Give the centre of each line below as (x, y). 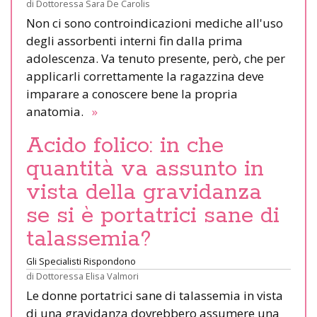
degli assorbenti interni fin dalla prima (134, 41)
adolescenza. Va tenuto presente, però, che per (156, 59)
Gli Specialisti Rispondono (81, 261)
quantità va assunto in (145, 169)
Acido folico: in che (125, 146)
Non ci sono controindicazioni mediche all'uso (155, 23)
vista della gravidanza (144, 193)
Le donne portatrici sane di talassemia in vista (155, 296)
